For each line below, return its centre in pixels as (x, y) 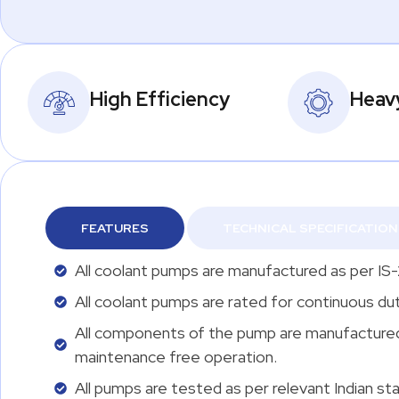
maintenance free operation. (175, 357)
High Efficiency (160, 99)
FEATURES (115, 228)
